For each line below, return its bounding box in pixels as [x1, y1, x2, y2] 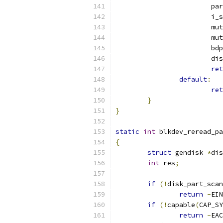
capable [167, 201, 195, 209]
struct [147, 148, 171, 157]
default [179, 75, 207, 84]
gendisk [171, 148, 207, 157]
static [115, 127, 139, 136]
